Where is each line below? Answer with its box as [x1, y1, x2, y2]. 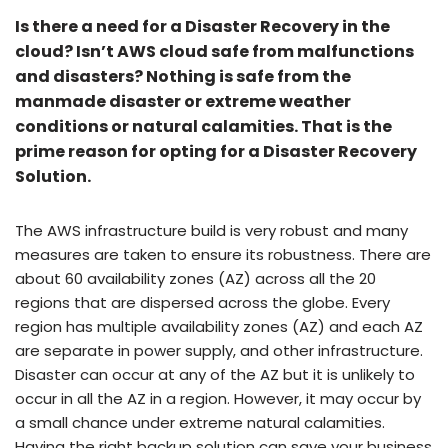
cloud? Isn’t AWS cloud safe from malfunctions [15, 40, 414, 63]
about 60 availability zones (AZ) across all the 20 [15, 268, 376, 289]
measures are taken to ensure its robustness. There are [15, 244, 431, 265]
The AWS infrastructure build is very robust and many [15, 220, 408, 241]
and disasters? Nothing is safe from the [15, 65, 351, 88]
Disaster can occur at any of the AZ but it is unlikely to [15, 364, 415, 385]
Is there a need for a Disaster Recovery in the [15, 15, 390, 38]
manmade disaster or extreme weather [15, 90, 351, 113]
